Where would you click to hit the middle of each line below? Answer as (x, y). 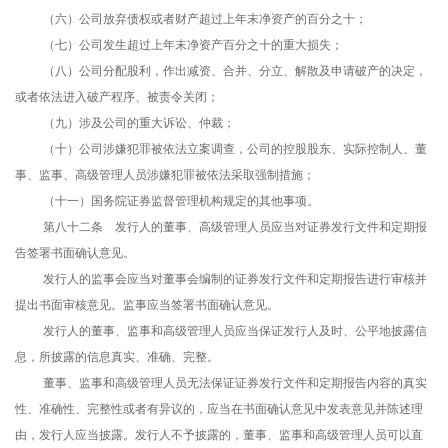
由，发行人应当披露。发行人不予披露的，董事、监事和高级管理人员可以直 (219, 435)
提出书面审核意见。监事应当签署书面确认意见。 (147, 305)
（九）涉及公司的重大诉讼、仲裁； (139, 123)
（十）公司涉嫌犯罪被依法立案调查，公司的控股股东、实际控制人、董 (235, 149)
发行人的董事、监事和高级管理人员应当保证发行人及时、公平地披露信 (235, 331)
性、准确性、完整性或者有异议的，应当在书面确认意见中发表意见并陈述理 (219, 409)
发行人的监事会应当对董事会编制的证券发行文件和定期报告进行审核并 (235, 279)
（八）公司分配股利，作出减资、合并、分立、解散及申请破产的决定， (235, 71)
